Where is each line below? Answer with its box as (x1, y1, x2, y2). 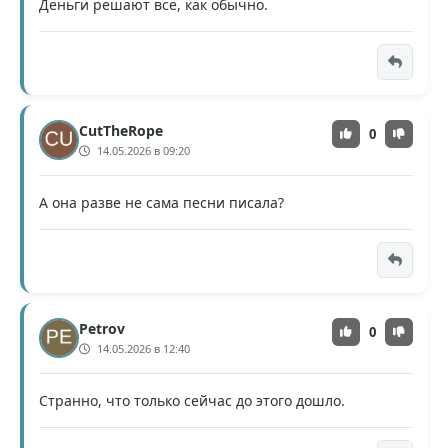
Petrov (79, 319, 125, 339)
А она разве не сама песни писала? (39, 193, 284, 213)
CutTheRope (79, 121, 163, 141)
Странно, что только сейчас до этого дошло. (39, 391, 345, 411)
